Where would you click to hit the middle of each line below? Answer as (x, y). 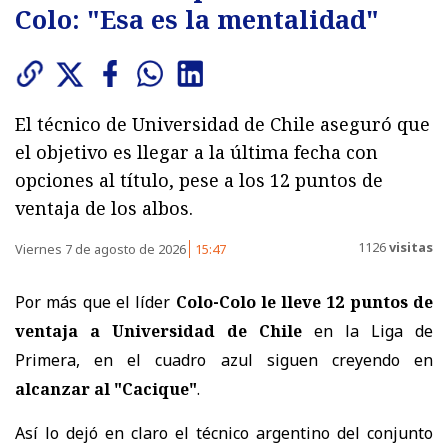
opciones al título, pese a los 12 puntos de (199, 180)
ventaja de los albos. (104, 208)
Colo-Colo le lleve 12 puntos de (304, 302)
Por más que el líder (95, 302)
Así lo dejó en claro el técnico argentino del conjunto (224, 433)
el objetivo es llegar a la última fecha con (196, 152)
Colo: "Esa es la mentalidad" (197, 19)
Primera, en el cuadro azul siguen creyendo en (224, 360)
